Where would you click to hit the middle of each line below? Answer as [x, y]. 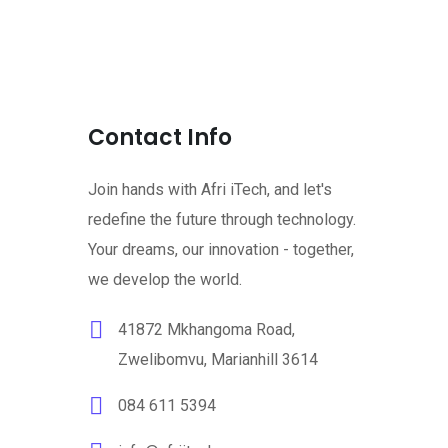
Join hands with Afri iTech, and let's [210, 189]
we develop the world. [165, 279]
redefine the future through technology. [222, 219]
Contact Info [160, 137]
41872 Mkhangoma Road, [206, 329]
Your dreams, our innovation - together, [221, 249]
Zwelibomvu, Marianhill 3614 [218, 359]
